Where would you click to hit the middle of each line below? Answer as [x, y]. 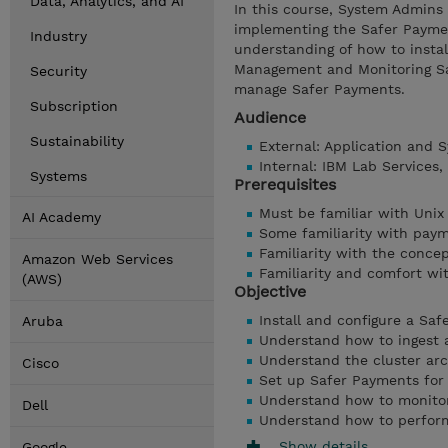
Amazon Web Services [97, 259]
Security [58, 71]
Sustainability [77, 141]
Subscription [74, 106]
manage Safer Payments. [319, 89]
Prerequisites [285, 184]
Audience [270, 117]
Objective [270, 291]
